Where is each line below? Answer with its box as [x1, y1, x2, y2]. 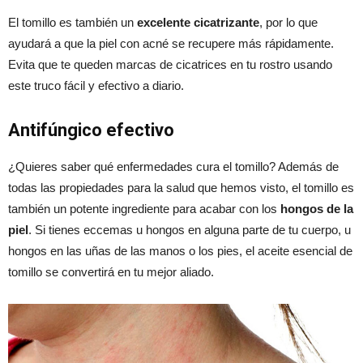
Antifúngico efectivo [8, 119, 174, 140]
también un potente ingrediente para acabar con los [8, 201, 277, 216]
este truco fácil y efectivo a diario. [8, 78, 184, 92]
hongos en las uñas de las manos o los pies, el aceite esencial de [8, 243, 352, 258]
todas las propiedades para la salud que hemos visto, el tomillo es [8, 180, 354, 194]
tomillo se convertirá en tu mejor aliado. [8, 264, 214, 279]
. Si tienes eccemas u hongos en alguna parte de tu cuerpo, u [28, 222, 351, 237]
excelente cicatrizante [137, 15, 259, 29]
